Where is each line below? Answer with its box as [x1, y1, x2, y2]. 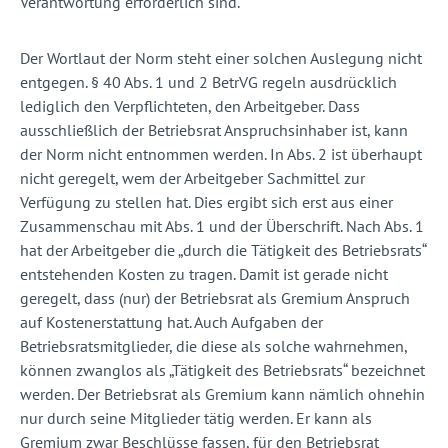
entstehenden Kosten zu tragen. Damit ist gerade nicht [20, 264, 388, 285]
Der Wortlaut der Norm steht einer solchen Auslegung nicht [20, 48, 422, 69]
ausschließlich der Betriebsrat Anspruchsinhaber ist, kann [20, 120, 408, 141]
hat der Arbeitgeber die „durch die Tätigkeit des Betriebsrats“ [20, 240, 426, 261]
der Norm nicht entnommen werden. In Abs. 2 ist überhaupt [20, 144, 422, 165]
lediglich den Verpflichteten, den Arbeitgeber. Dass [20, 96, 360, 117]
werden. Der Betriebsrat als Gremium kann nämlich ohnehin [20, 384, 425, 405]
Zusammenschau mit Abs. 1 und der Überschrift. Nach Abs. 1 [20, 216, 424, 237]
